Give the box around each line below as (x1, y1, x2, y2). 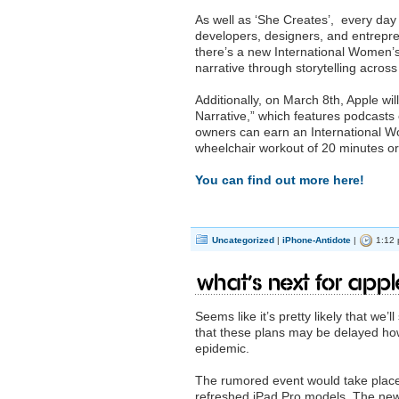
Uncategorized (212, 235, 274, 245)
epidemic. (195, 341, 249, 355)
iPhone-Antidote (282, 235, 351, 245)
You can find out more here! (195, 173, 368, 187)
